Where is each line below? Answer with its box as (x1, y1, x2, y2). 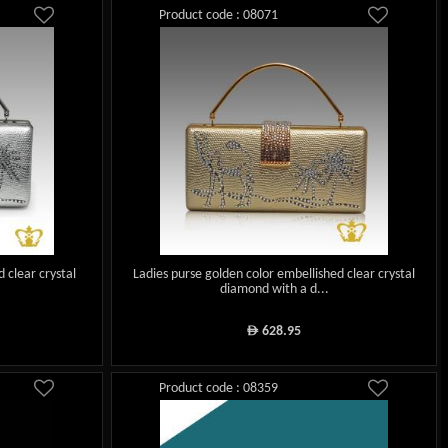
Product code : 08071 (159, 8, 279, 24)
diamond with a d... (219, 281, 329, 297)
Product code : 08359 (159, 380, 279, 396)
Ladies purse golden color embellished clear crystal (133, 266, 416, 282)
